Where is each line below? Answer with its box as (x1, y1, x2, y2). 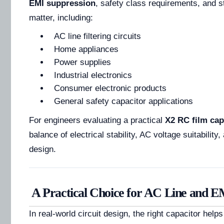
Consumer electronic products (54, 83, 166, 93)
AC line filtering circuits (54, 31, 141, 41)
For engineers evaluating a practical (29, 115, 165, 125)
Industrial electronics (54, 70, 132, 80)
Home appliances (54, 44, 118, 54)
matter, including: (29, 13, 93, 22)
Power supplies (54, 57, 111, 67)
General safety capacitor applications (54, 96, 193, 106)
